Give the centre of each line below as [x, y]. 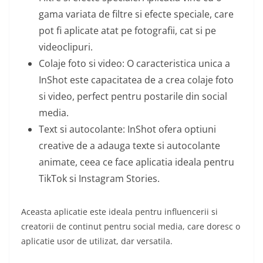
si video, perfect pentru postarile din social [133, 97]
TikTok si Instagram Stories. [99, 179]
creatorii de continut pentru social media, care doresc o [131, 227]
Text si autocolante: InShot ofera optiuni [127, 129]
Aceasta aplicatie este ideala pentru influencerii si [119, 212]
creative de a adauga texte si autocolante [129, 146]
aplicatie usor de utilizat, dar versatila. [97, 241]
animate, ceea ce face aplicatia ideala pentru [136, 162]
